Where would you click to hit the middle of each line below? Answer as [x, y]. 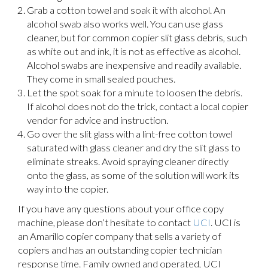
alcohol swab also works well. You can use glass [125, 24]
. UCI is [226, 223]
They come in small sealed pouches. [101, 79]
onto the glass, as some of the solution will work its [133, 176]
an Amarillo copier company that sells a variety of [120, 237]
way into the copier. [68, 189]
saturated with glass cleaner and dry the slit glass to [134, 148]
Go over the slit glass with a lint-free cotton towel [130, 134]
